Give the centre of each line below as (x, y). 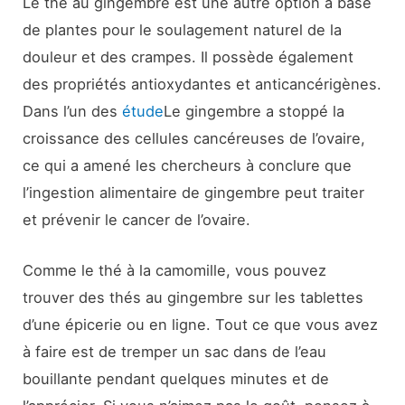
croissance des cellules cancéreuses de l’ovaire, (194, 138)
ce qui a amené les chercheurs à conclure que (188, 165)
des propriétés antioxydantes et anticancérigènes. (202, 84)
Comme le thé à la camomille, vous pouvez (175, 271)
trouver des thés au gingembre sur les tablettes (193, 298)
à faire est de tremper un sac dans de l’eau (175, 352)
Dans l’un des (73, 111)
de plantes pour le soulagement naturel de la (183, 29)
